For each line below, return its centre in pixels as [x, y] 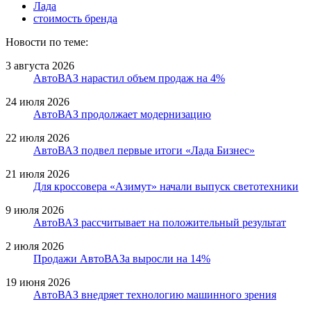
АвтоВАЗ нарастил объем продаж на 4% [129, 78]
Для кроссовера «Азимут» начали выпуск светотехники [166, 186]
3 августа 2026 [40, 65]
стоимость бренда [75, 18]
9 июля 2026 [35, 210]
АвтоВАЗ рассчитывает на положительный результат [160, 222]
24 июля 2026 [37, 101]
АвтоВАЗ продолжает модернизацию [122, 114]
